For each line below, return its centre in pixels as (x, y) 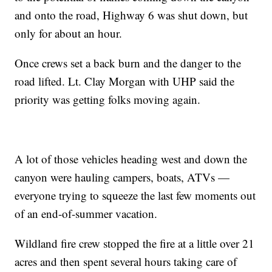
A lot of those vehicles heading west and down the (131, 159)
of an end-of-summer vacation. (86, 214)
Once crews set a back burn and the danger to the (128, 63)
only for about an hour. (69, 33)
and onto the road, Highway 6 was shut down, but (131, 15)
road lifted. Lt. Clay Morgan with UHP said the (125, 81)
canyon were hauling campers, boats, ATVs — (122, 177)
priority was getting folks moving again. (108, 100)
